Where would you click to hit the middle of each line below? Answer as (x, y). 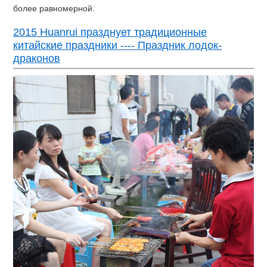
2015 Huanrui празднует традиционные (110, 32)
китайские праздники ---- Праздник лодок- (118, 45)
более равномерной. (54, 8)
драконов (37, 58)
